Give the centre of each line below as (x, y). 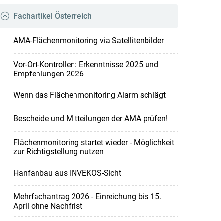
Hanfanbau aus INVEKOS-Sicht (67, 173)
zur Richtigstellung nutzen (58, 151)
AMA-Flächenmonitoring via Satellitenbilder (88, 40)
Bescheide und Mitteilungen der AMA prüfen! (90, 118)
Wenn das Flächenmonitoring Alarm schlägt (89, 95)
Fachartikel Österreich (52, 16)
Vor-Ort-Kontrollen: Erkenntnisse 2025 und (86, 64)
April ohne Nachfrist (48, 206)
